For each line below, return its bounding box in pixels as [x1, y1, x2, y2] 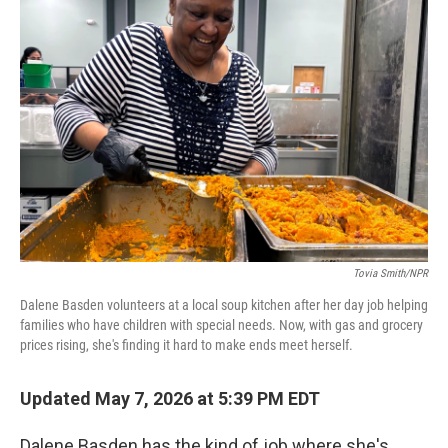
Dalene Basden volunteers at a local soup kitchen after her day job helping [20, 297, 428, 313]
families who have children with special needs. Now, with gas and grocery [20, 317, 423, 333]
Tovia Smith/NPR [353, 267, 428, 280]
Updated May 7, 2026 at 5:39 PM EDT [20, 388, 320, 409]
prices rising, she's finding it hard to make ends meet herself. [20, 337, 353, 353]
